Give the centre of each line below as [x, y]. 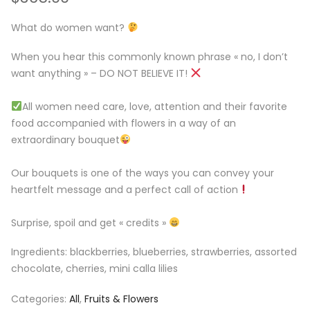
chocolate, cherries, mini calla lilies [94, 269]
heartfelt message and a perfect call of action [125, 190]
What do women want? [69, 27]
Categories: [40, 299]
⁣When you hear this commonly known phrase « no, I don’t [149, 57]
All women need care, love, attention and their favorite [154, 107]
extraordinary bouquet [65, 140]
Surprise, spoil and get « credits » [90, 223]
